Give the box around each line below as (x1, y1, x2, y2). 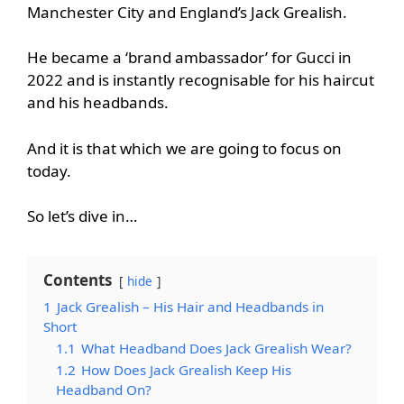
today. (27, 160, 71, 181)
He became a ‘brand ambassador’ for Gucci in (27, 47, 352, 69)
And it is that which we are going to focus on (27, 137, 342, 159)
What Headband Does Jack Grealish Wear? (81, 339, 352, 358)
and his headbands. (27, 92, 169, 114)
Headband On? (56, 381, 151, 399)
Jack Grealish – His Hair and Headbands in (57, 298, 324, 317)
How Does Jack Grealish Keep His (81, 361, 291, 380)
